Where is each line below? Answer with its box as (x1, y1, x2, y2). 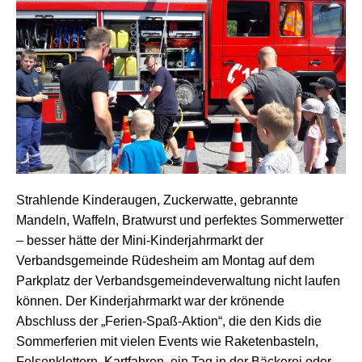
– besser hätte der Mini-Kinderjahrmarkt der (16, 234, 263, 248)
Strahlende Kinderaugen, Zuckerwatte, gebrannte (16, 193, 298, 208)
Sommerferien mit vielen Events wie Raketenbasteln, (16, 335, 318, 349)
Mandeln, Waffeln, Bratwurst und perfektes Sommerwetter (16, 213, 343, 228)
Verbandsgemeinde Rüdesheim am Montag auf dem (16, 254, 314, 268)
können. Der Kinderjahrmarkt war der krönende (16, 294, 284, 309)
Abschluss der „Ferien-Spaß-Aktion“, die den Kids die (16, 314, 322, 329)
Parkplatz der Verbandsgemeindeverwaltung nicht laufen (16, 274, 340, 288)
